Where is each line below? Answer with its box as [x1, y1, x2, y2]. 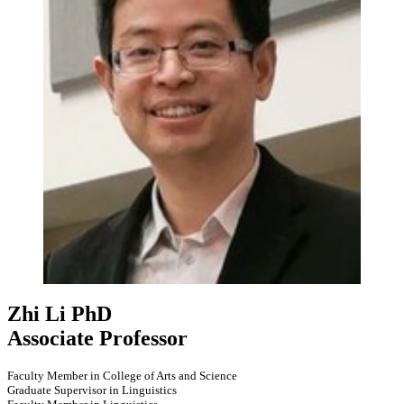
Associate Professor [7, 326, 188, 350]
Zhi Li [7, 301, 66, 326]
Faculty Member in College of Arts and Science [7, 368, 237, 382]
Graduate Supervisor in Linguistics [7, 382, 177, 397]
